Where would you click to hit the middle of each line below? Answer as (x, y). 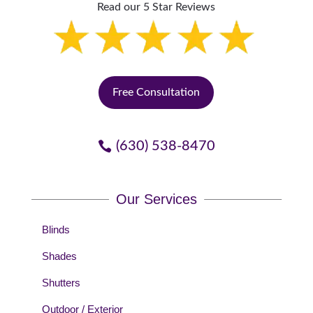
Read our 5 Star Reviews (156, 7)
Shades (59, 256)
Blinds (56, 230)
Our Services (156, 199)
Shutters (61, 283)
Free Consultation (156, 93)
